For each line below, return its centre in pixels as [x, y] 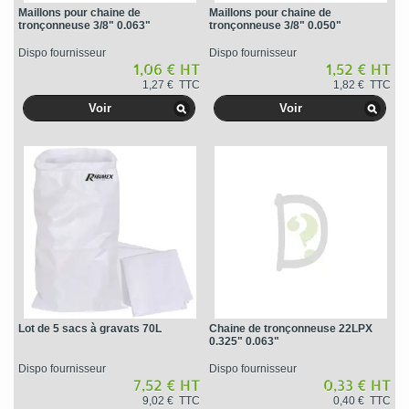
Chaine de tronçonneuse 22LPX [290, 329]
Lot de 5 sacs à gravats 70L [89, 329]
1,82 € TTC [362, 85]
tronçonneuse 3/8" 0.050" [275, 26]
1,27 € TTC [171, 85]
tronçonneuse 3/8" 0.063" [84, 26]
